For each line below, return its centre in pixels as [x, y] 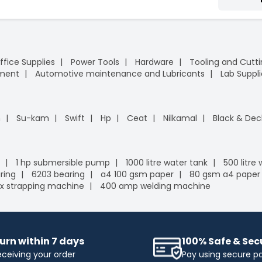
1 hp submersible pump [63, 162]
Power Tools [95, 62]
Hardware [154, 62]
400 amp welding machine [155, 186]
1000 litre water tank [167, 162]
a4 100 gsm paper [137, 174]
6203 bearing [58, 174]
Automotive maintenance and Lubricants [120, 73]
